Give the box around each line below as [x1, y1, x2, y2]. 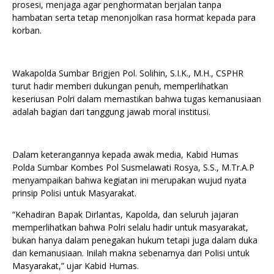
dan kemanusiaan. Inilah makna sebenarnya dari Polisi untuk [12, 246, 250, 259]
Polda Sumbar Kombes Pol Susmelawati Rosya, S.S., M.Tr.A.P [12, 161, 254, 173]
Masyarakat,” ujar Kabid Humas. [12, 259, 139, 272]
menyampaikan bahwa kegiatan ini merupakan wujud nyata [12, 174, 246, 186]
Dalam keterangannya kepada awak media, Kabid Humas [12, 148, 239, 160]
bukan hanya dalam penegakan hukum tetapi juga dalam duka [12, 234, 257, 246]
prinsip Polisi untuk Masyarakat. [12, 187, 136, 199]
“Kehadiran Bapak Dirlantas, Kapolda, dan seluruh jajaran [12, 208, 239, 220]
